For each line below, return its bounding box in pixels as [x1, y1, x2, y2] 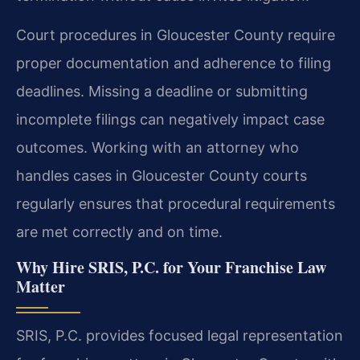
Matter [16, 274, 65, 298]
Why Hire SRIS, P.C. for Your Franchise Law [16, 255, 326, 279]
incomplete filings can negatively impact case [16, 111, 325, 129]
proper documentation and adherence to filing [16, 55, 331, 72]
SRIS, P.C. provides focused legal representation [16, 326, 343, 344]
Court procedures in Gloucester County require [16, 27, 335, 44]
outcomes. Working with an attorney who [16, 139, 299, 157]
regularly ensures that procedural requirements [16, 195, 335, 213]
